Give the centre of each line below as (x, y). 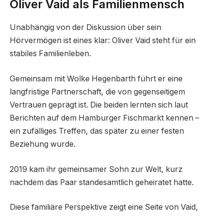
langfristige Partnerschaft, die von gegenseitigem (97, 92)
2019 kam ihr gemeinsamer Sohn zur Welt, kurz (96, 169)
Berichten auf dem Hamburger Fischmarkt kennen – (104, 118)
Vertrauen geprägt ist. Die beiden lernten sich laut (99, 105)
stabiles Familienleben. (50, 54)
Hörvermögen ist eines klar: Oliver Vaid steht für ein (103, 41)
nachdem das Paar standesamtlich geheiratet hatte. (102, 182)
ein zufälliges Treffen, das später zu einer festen (97, 131)
